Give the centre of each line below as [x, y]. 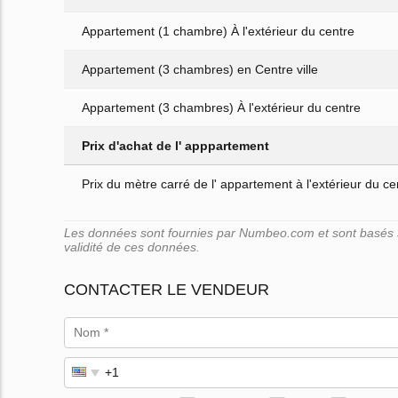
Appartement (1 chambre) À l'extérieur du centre [218, 32]
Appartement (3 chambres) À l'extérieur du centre [221, 108]
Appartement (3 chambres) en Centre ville [200, 70]
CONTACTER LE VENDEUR [167, 290]
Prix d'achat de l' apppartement [175, 146]
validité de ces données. [132, 247]
